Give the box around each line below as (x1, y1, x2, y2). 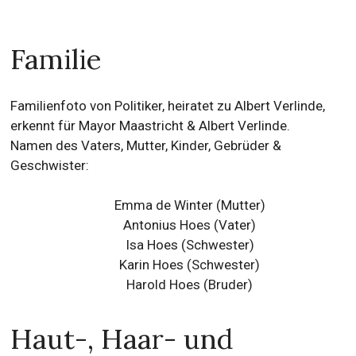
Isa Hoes (125, 237, 178, 253)
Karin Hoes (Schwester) (119, 257, 261, 273)
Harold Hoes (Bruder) (126, 277, 253, 292)
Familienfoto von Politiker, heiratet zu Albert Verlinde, (10, 98, 326, 114)
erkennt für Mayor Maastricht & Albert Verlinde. (10, 118, 291, 133)
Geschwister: (10, 157, 90, 173)
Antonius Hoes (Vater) (123, 217, 257, 233)
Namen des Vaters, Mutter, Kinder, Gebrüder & (10, 137, 282, 153)
